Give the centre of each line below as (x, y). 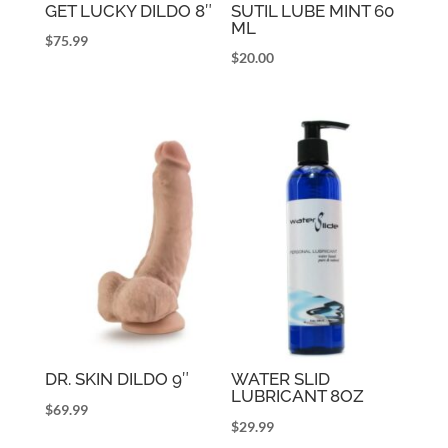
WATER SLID (281, 379)
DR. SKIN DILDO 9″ (116, 379)
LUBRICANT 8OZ (298, 396)
